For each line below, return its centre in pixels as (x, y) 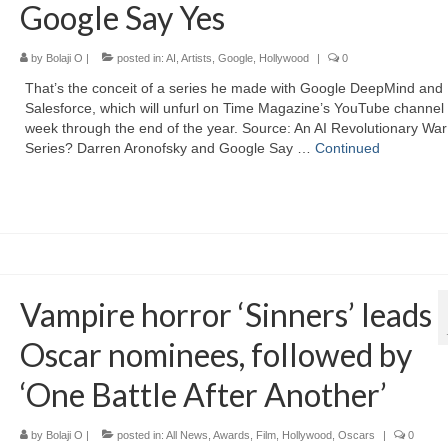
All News (186, 434)
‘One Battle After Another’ (203, 394)
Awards (231, 434)
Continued (347, 147)
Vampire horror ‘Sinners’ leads (225, 314)
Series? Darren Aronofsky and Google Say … (169, 147)
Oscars (356, 434)
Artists (196, 57)
